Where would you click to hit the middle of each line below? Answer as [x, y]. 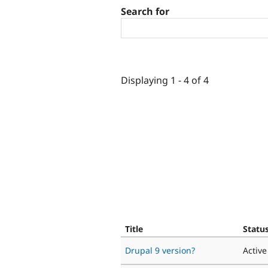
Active [255, 250]
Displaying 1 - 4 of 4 [165, 80]
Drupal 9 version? [160, 250]
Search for [145, 12]
